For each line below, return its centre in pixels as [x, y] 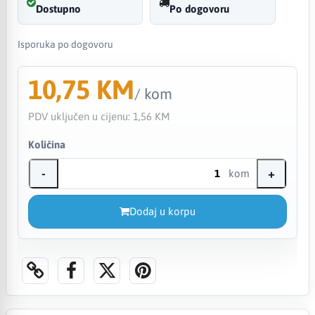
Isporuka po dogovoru [65, 44]
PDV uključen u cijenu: [80, 116]
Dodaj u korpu [162, 211]
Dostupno [58, 8]
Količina [46, 144]
